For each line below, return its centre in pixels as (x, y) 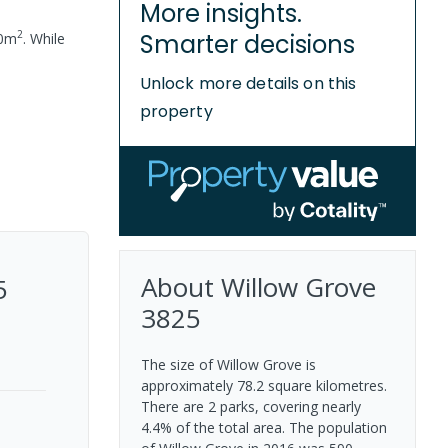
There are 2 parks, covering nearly (250, 406)
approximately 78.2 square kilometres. (263, 385)
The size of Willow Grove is (228, 364)
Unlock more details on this (248, 83)
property (176, 111)
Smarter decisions (247, 44)
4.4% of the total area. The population (263, 427)
